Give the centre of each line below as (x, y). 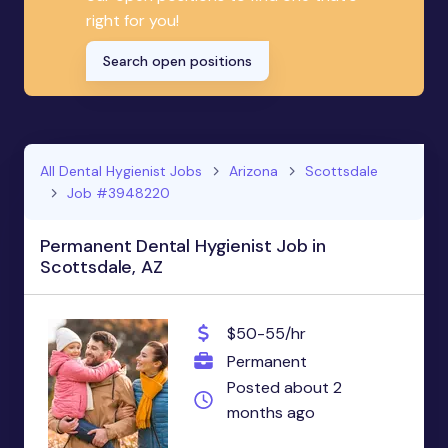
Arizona (253, 171)
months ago (270, 413)
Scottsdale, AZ (101, 267)
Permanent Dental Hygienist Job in (183, 246)
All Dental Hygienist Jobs (121, 171)
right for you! (133, 21)
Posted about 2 (284, 388)
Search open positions (178, 61)
